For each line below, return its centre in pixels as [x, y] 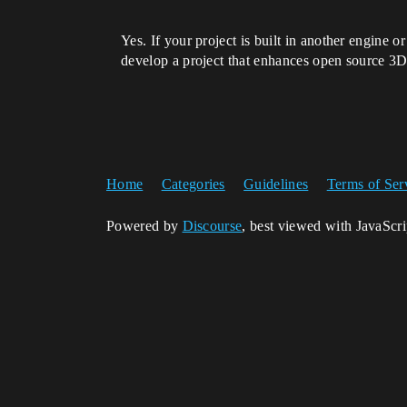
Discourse [212, 226]
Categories [193, 184]
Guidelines [276, 184]
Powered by [144, 226]
